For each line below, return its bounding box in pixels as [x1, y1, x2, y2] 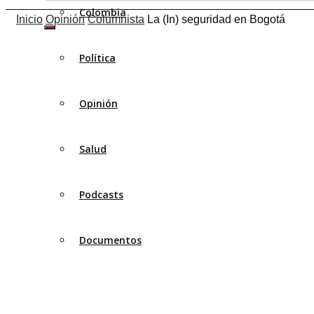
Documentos [79, 233, 142, 247]
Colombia [79, 6, 126, 20]
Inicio [16, 13, 43, 26]
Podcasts [79, 188, 123, 202]
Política [79, 51, 116, 65]
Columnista [88, 13, 144, 26]
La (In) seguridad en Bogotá [147, 13, 285, 26]
